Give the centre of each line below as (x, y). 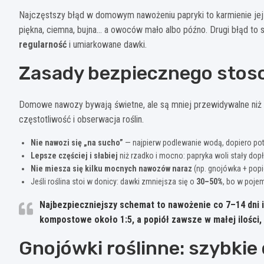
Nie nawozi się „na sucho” (77, 143)
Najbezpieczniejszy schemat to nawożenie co (133, 205)
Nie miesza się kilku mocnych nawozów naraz (111, 169)
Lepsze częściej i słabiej (74, 156)
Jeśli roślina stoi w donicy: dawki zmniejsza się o (113, 182)
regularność (43, 45)
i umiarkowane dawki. (107, 45)
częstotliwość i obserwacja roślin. (81, 120)
